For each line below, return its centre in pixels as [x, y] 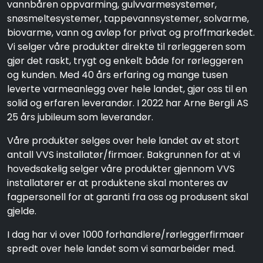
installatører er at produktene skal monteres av [117, 183]
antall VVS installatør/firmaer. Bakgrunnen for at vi [124, 155]
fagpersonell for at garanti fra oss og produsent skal [128, 197]
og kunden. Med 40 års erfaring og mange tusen [117, 75]
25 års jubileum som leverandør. [80, 117]
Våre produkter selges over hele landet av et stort [123, 141]
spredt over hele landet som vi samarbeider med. [121, 249]
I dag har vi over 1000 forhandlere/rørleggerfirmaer [126, 235]
